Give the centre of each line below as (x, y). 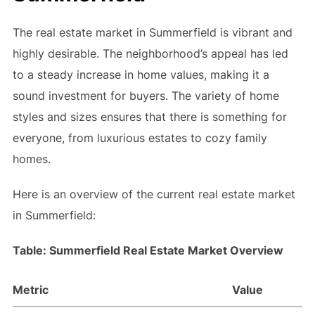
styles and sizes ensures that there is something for (149, 116)
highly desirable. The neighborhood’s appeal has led (150, 53)
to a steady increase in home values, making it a (141, 74)
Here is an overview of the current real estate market (154, 194)
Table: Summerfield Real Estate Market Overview (148, 250)
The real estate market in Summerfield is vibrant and (152, 32)
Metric (30, 289)
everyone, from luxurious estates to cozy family (140, 137)
